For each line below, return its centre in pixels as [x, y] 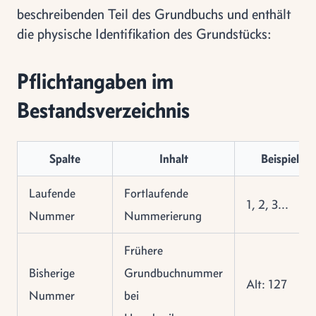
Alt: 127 [267, 284]
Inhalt [174, 159]
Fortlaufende [156, 193]
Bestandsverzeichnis [103, 110]
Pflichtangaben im [95, 81]
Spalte [65, 159]
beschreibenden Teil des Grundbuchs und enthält [154, 14]
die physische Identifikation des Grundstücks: [144, 34]
